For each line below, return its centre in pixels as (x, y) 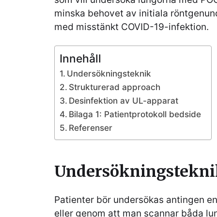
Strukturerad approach (115, 87)
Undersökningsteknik (109, 73)
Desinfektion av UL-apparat (124, 100)
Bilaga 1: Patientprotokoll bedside (135, 114)
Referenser (91, 127)
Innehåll (80, 58)
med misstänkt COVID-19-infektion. (132, 27)
